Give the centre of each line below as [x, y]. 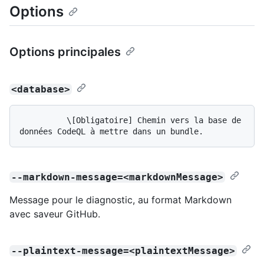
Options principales [65, 52]
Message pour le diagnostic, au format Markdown [121, 199]
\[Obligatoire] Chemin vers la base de [43, 120]
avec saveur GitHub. [55, 214]
